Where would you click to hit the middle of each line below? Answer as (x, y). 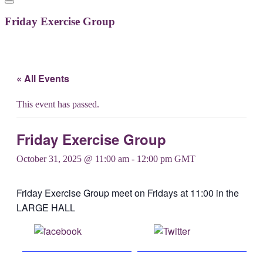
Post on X (210, 231)
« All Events (43, 79)
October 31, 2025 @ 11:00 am (73, 159)
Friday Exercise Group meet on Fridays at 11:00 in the (128, 193)
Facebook (77, 245)
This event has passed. (58, 104)
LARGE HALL (46, 208)
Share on (101, 231)
